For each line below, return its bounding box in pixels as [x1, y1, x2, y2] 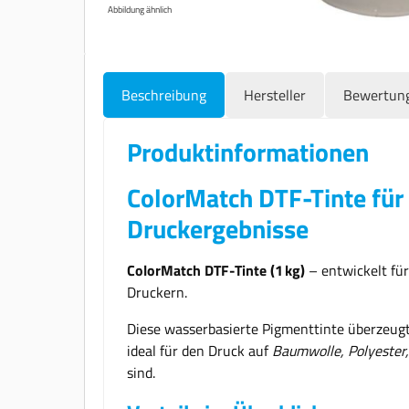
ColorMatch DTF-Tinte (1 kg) [127, 258, 305, 281]
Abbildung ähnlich [108, 2, 172, 16]
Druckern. [127, 280, 187, 303]
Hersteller [244, 83, 306, 106]
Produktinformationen [127, 131, 369, 172]
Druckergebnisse [127, 208, 309, 248]
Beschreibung [121, 83, 206, 106]
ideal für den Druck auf [127, 339, 272, 362]
